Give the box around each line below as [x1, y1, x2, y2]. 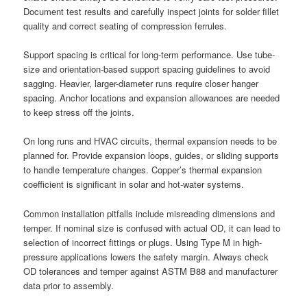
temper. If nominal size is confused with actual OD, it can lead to [23, 221, 281, 234]
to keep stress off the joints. [23, 106, 135, 119]
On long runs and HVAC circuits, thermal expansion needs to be [23, 134, 278, 148]
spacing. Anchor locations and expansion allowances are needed [23, 91, 280, 105]
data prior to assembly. [23, 278, 114, 292]
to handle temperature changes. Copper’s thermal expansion [23, 163, 262, 177]
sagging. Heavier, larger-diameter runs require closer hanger [23, 77, 259, 90]
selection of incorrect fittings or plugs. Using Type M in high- [23, 235, 262, 249]
